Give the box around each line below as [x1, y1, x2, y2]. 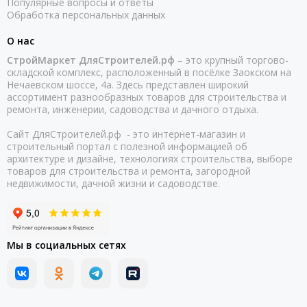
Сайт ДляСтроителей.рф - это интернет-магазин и [7, 127, 245, 140]
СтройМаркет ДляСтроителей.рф [7, 53, 175, 66]
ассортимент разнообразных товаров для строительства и [7, 90, 286, 103]
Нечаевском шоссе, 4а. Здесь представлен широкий [7, 78, 249, 91]
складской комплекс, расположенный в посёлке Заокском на [7, 66, 291, 79]
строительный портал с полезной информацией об [7, 140, 247, 153]
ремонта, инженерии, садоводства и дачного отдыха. [7, 103, 261, 116]
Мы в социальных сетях [7, 238, 126, 251]
